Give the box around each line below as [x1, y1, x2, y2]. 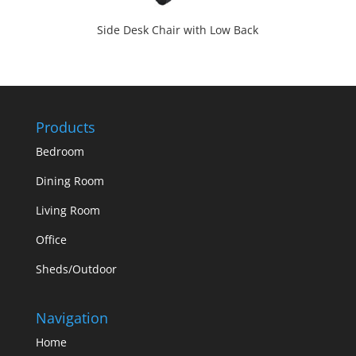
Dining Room [35, 172, 104, 188]
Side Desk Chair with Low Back [97, 22, 259, 38]
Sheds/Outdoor [35, 261, 117, 277]
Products [35, 117, 95, 137]
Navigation [35, 308, 108, 327]
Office [35, 231, 67, 247]
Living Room [35, 202, 100, 218]
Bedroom [35, 143, 84, 159]
